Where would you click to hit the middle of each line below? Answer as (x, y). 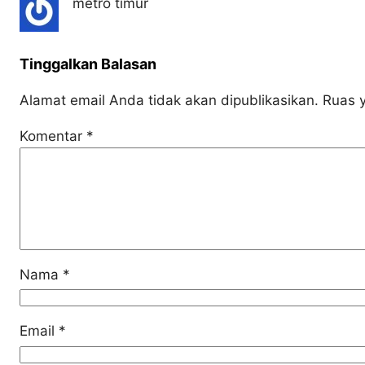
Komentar (53, 136)
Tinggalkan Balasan (88, 64)
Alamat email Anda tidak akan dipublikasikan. (169, 100)
